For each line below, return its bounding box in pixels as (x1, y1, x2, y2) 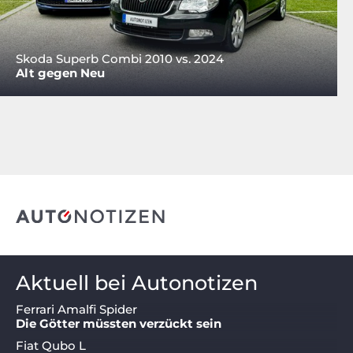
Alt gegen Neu (16, 65, 105, 81)
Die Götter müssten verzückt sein (16, 316, 221, 332)
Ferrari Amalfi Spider (16, 302, 137, 318)
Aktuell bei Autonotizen (16, 270, 258, 295)
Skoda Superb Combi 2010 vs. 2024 (16, 51, 224, 67)
